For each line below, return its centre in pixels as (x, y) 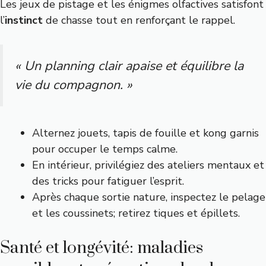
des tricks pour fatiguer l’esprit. (108, 181)
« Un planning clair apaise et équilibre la (129, 66)
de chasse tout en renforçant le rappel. (139, 20)
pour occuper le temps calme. (105, 149)
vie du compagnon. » (74, 85)
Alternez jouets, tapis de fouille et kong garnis (145, 133)
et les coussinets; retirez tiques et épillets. (136, 213)
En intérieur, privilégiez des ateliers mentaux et (148, 165)
